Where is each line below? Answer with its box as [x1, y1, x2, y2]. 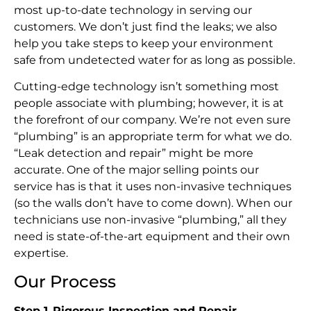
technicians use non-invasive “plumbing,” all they [14, 213, 287, 227]
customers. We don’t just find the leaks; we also [14, 19, 277, 33]
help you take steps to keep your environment [14, 36, 274, 50]
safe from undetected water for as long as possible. [14, 53, 295, 67]
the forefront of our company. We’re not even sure [14, 113, 291, 127]
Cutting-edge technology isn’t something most [14, 80, 279, 94]
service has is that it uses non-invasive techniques [14, 180, 292, 194]
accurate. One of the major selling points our [14, 163, 259, 177]
